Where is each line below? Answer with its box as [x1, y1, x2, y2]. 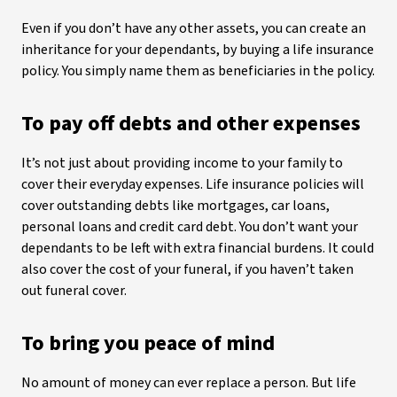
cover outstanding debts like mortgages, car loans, [21, 196, 330, 215]
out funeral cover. [21, 281, 127, 300]
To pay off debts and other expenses [21, 108, 361, 139]
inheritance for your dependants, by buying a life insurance [21, 40, 374, 59]
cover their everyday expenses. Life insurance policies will [21, 175, 364, 194]
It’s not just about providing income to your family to [21, 153, 343, 173]
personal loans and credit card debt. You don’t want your [21, 217, 358, 237]
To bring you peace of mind [21, 328, 275, 359]
